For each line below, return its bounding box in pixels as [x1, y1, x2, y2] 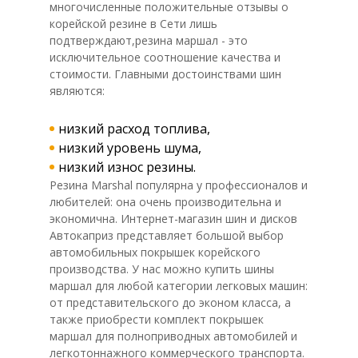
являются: [50, 83, 105, 98]
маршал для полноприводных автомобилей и [50, 328, 297, 344]
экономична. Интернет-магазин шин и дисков [50, 211, 297, 226]
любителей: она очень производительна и [50, 194, 281, 209]
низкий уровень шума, [58, 139, 201, 157]
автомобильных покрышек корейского [50, 245, 261, 260]
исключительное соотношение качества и [50, 50, 280, 65]
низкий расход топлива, [58, 120, 210, 137]
